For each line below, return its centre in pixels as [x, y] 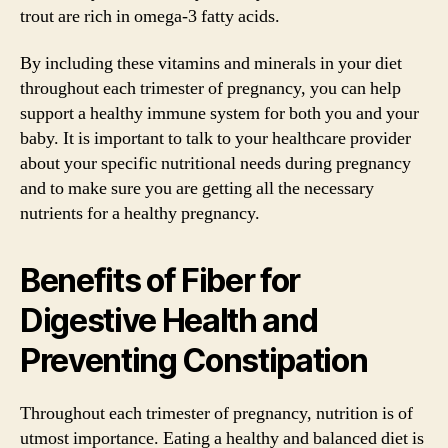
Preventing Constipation [194, 360]
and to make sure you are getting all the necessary [197, 188]
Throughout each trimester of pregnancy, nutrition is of [216, 413]
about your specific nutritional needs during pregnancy [215, 163]
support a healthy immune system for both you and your [219, 113]
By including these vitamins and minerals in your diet [211, 63]
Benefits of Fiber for [160, 280]
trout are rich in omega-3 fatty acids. [150, 16]
